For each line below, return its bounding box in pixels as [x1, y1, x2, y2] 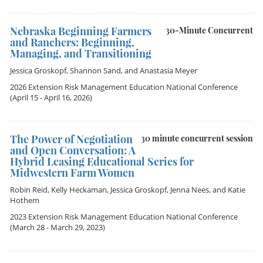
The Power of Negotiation [10, 132, 133, 146]
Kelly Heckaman [51, 184, 107, 195]
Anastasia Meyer [140, 65, 197, 76]
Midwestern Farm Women [10, 166, 134, 180]
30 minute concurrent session [141, 133, 253, 144]
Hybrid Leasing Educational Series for [10, 154, 194, 168]
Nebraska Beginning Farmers [10, 24, 151, 38]
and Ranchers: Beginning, [10, 35, 134, 49]
